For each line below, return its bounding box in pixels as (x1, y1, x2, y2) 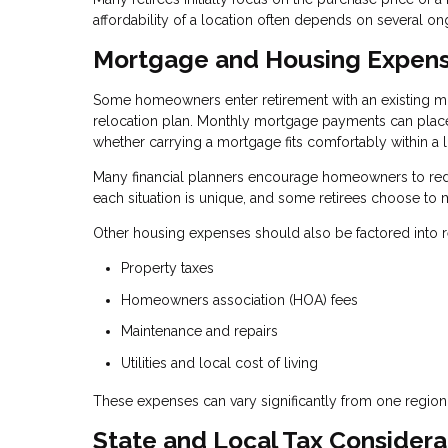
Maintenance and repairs (121, 323, 278, 340)
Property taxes (121, 260, 214, 277)
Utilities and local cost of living (121, 354, 318, 371)
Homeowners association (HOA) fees (121, 291, 358, 308)
